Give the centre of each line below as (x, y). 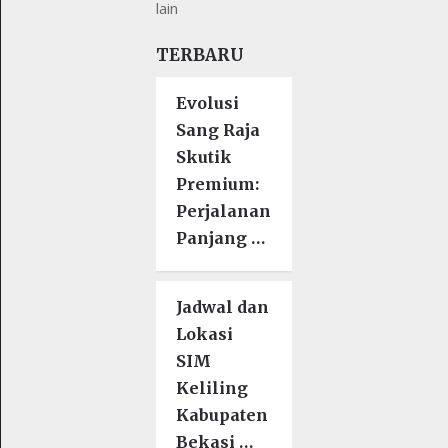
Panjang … (221, 237)
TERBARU (200, 54)
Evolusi (208, 102)
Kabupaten (222, 414)
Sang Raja (218, 129)
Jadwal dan (223, 306)
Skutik (204, 156)
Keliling (212, 387)
